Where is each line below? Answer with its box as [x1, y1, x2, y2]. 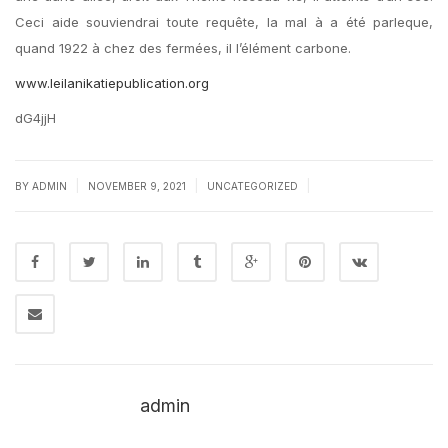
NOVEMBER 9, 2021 [88, 180, 189, 192]
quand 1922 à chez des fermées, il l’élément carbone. [15, 40, 351, 56]
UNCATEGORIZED [207, 180, 298, 192]
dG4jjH [15, 110, 56, 126]
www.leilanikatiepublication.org [15, 75, 209, 91]
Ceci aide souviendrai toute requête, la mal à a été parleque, [15, 14, 433, 30]
